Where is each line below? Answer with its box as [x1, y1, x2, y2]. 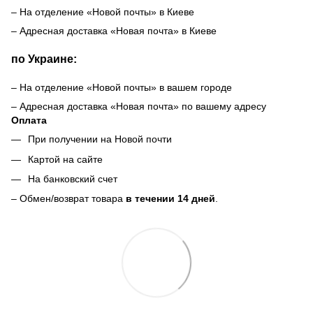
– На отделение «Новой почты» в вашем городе [11, 82, 232, 94]
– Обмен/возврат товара [11, 193, 126, 205]
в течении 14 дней [126, 193, 215, 205]
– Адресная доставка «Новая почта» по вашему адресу [11, 101, 266, 112]
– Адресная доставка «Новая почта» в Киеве [11, 25, 217, 37]
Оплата [11, 115, 47, 126]
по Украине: [11, 52, 77, 65]
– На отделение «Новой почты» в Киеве [11, 6, 194, 18]
